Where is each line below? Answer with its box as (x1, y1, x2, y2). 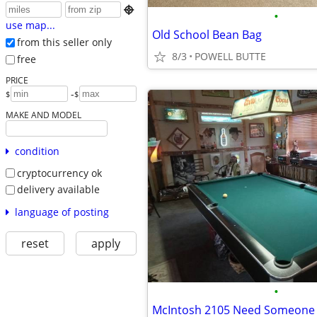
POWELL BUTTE (195, 50, 266, 63)
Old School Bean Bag (152, 27, 262, 42)
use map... (5, 18, 55, 33)
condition (14, 144, 59, 158)
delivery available (16, 183, 100, 197)
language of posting (14, 204, 109, 219)
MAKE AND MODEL (5, 108, 81, 120)
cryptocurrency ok (16, 166, 102, 180)
